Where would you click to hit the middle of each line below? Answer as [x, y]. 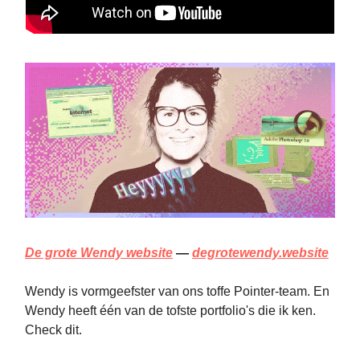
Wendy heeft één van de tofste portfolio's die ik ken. [170, 310]
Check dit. [53, 329]
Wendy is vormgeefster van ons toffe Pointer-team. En [177, 291]
